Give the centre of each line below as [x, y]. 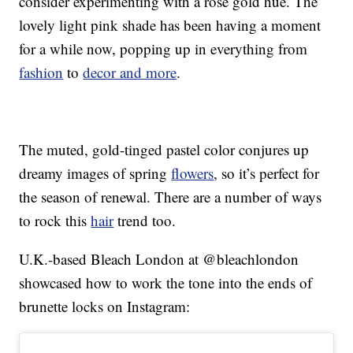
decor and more [130, 72]
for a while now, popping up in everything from [163, 49]
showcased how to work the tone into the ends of [166, 283]
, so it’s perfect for [267, 173]
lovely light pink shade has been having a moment [170, 25]
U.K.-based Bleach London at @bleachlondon [159, 259]
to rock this [55, 221]
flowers [193, 173]
